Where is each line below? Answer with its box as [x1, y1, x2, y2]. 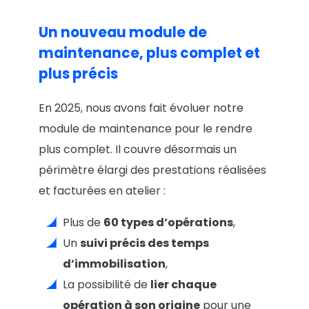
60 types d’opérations [103, 214, 233, 230]
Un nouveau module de [39, 22, 207, 42]
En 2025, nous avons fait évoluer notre [39, 99, 243, 116]
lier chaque [150, 276, 217, 292]
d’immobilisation [63, 255, 166, 272]
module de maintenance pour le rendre [39, 120, 252, 137]
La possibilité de [63, 276, 150, 292]
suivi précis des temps [80, 235, 209, 251]
